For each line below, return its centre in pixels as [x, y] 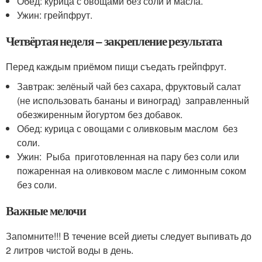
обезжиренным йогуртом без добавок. [100, 114]
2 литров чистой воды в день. [70, 250]
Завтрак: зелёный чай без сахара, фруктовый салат [130, 86]
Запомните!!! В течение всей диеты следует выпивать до [129, 236]
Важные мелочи [46, 210]
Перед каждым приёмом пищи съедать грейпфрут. [116, 66]
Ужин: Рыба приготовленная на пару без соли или [128, 156]
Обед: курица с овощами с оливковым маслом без [127, 128]
